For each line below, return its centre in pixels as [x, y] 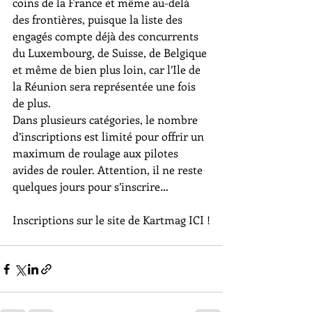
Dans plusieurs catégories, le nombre [107, 120]
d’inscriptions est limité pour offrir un [110, 136]
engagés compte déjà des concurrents [107, 36]
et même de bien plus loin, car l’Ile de [108, 70]
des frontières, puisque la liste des [99, 19]
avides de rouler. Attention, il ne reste [109, 170]
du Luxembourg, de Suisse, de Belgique [111, 53]
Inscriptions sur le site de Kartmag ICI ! [111, 220]
